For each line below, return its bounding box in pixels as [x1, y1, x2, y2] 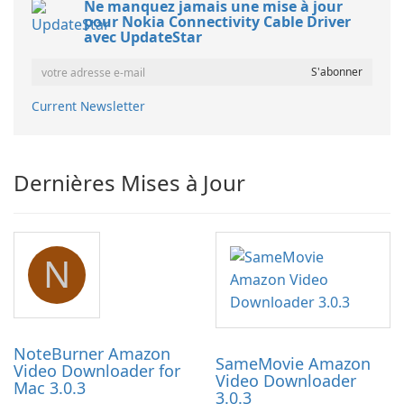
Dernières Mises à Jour [14, 168, 245, 198]
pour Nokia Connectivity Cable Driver [84, 12, 351, 32]
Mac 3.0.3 [14, 377, 86, 399]
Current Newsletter [32, 97, 145, 115]
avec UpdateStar [84, 27, 202, 48]
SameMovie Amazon [216, 353, 371, 375]
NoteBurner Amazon [14, 343, 170, 365]
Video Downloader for [14, 360, 180, 382]
